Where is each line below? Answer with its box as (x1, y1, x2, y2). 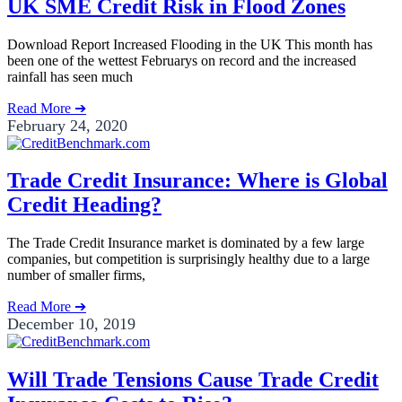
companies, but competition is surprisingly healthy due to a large (7, 251, 370, 267)
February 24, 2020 (7, 116, 127, 135)
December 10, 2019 (7, 315, 135, 334)
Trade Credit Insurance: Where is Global (7, 169, 388, 193)
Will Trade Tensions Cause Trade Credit (7, 368, 379, 392)
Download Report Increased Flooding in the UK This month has (7, 36, 372, 52)
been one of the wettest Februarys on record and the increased (7, 52, 356, 68)
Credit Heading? (7, 193, 162, 217)
